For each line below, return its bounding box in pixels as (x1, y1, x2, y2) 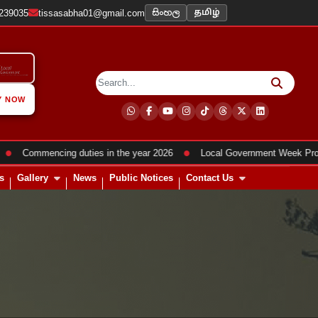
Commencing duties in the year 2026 (3, 147, 154, 158)
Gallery (17, 172, 48, 183)
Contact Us (186, 172, 234, 183)
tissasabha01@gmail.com (38, 7, 145, 18)
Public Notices (109, 172, 173, 183)
